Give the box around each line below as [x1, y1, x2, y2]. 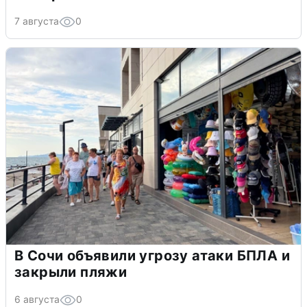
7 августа [14, 14, 59, 27]
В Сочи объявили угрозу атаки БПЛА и [14, 247, 290, 264]
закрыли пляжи [14, 263, 127, 280]
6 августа [14, 293, 60, 305]
